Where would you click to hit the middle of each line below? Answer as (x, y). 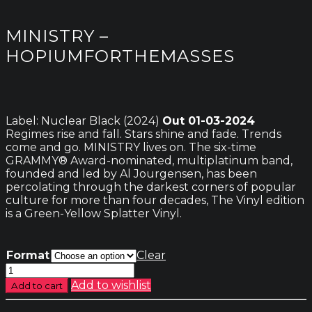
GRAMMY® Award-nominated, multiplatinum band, (149, 160)
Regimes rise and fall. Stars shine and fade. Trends (143, 134)
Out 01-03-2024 (209, 120)
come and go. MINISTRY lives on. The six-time (131, 147)
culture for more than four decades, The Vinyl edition (155, 200)
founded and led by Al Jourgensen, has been (131, 173)
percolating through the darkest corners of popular (151, 187)
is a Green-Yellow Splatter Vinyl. (94, 213)
